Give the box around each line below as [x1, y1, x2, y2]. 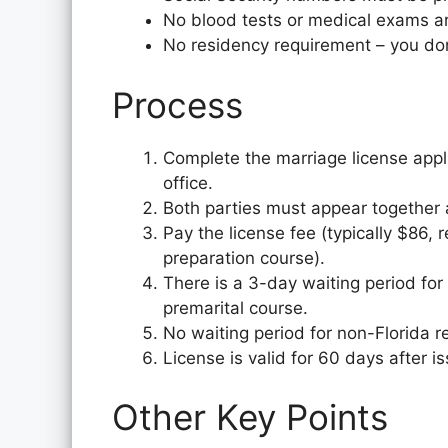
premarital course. [163, 297, 308, 318]
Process [112, 83, 243, 126]
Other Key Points [112, 396, 388, 438]
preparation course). [163, 247, 325, 268]
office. [163, 172, 213, 193]
